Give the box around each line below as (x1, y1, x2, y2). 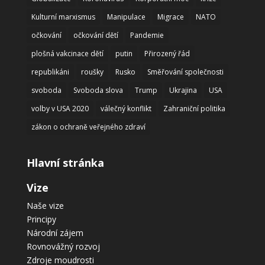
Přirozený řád (144, 49, 190, 59)
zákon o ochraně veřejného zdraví (31, 122, 146, 132)
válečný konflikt (100, 104, 151, 114)
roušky (80, 67, 104, 77)
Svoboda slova (73, 85, 123, 95)
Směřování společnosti (147, 67, 224, 77)
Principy (26, 214, 56, 225)
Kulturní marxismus (31, 12, 95, 22)
